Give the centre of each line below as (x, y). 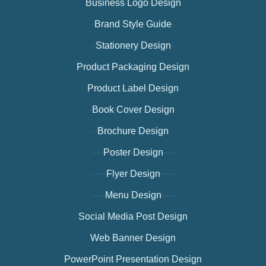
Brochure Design (133, 131)
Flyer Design (133, 174)
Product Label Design (133, 88)
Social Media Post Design (133, 217)
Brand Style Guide (133, 24)
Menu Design (133, 195)
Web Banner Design (133, 238)
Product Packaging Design (133, 67)
